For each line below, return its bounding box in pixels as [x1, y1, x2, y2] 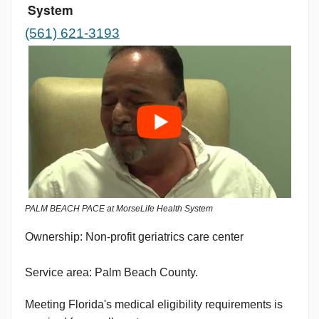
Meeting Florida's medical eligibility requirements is [24, 298, 283, 310]
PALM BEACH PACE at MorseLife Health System [24, 203, 213, 214]
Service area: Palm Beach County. [24, 266, 198, 278]
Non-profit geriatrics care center [85, 230, 244, 243]
